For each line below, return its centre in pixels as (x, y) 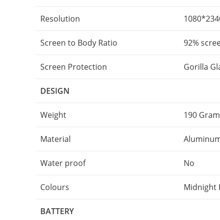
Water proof (63, 163)
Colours (55, 187)
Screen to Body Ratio (79, 43)
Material (55, 139)
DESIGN (55, 91)
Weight (53, 115)
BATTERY (57, 211)
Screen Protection (74, 67)
